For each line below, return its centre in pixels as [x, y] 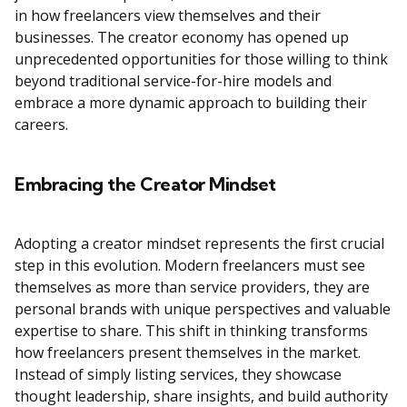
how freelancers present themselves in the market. [188, 353]
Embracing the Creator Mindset [145, 184]
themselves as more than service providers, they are [192, 288]
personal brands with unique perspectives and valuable [203, 309]
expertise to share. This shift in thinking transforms [191, 331]
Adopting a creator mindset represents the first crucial [199, 244]
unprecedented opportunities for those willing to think [201, 60]
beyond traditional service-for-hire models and [173, 81]
